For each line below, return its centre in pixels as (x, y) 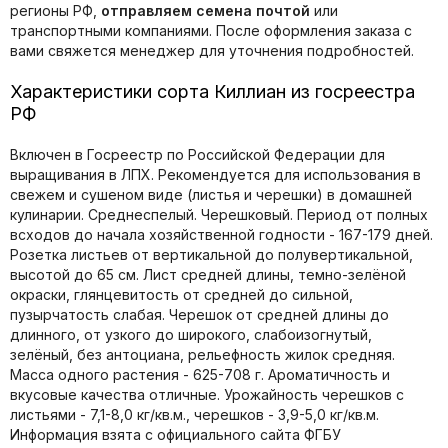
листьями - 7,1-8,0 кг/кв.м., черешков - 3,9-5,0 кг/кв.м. (194, 415)
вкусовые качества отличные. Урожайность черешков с (207, 395)
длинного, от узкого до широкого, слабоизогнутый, (191, 335)
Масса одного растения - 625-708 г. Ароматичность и (200, 375)
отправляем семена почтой (205, 11)
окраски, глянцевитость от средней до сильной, (181, 295)
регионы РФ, (55, 11)
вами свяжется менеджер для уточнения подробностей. (212, 51)
